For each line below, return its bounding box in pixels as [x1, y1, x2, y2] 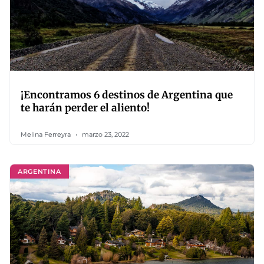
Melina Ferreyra [21, 130, 72, 138]
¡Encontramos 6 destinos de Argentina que [21, 88, 233, 101]
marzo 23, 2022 [80, 130, 129, 138]
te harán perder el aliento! [21, 101, 150, 114]
